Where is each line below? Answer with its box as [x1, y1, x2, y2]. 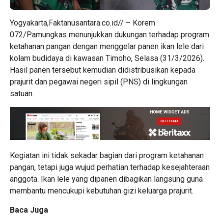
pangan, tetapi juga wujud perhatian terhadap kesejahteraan [10, 162, 210, 172]
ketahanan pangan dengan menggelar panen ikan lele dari [10, 42, 204, 52]
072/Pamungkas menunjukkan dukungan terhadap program [10, 30, 209, 40]
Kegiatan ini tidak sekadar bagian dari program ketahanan [10, 150, 204, 160]
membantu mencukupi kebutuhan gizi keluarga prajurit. [10, 186, 193, 195]
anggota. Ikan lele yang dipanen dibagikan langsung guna [10, 174, 203, 184]
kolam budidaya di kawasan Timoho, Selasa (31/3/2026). [10, 54, 204, 63]
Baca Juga [10, 205, 48, 215]
